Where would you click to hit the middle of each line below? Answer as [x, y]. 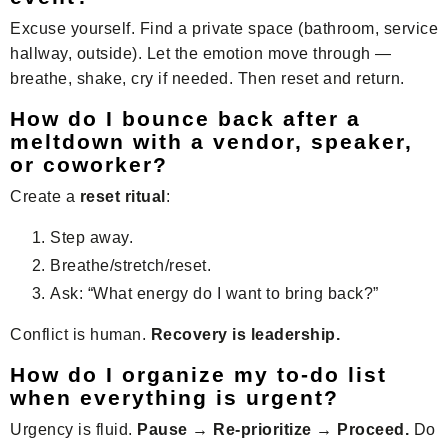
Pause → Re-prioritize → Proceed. [273, 430]
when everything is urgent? [174, 398]
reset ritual [122, 196]
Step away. [91, 237]
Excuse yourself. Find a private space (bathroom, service [224, 28]
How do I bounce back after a [185, 118]
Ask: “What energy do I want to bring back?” [214, 294]
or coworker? [89, 164]
